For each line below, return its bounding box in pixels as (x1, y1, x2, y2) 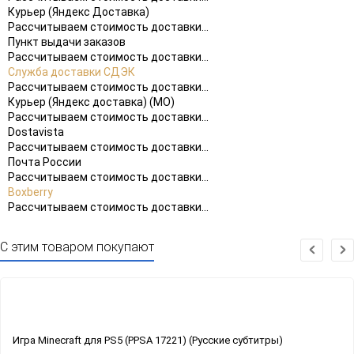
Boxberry (8, 185, 53, 198)
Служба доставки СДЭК (8, 65, 135, 78)
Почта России (8, 155, 81, 168)
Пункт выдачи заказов (8, 35, 126, 48)
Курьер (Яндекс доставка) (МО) (8, 95, 175, 108)
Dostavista (8, 125, 64, 138)
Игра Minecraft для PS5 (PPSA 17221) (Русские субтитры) (13, 333, 283, 346)
